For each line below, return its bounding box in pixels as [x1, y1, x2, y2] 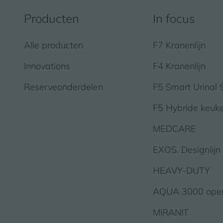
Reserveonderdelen [24, 81, 103, 93]
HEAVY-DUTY [153, 165, 211, 176]
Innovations [24, 60, 70, 72]
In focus [153, 11, 196, 26]
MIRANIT [153, 207, 189, 218]
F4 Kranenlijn [153, 60, 206, 72]
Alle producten [24, 39, 83, 51]
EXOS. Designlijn [153, 144, 221, 155]
